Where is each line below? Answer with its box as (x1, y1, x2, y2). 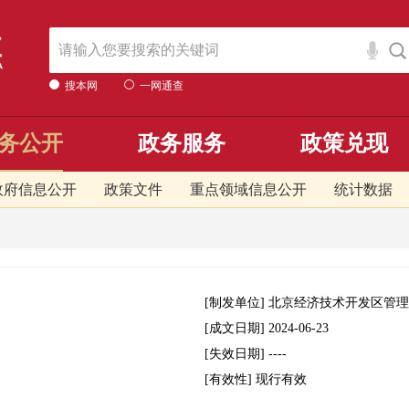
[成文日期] (204, 321, 268, 335)
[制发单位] (204, 296, 268, 309)
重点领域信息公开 (190, 182, 307, 197)
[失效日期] (204, 347, 268, 361)
